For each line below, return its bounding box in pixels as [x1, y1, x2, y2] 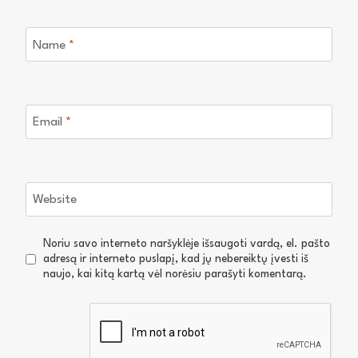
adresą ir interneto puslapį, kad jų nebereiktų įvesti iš [43, 253, 309, 265]
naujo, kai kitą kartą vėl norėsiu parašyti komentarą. [43, 268, 308, 280]
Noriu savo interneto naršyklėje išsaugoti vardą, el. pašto [43, 238, 331, 250]
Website [32, 193, 77, 207]
